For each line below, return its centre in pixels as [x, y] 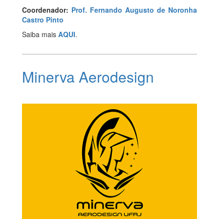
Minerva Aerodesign [88, 76]
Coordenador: [45, 10]
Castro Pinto [43, 19]
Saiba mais [40, 34]
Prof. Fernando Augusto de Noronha [134, 10]
